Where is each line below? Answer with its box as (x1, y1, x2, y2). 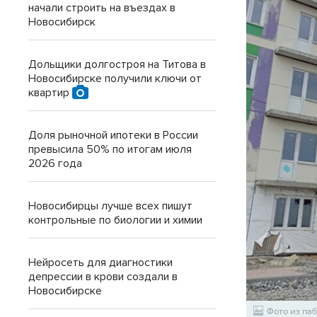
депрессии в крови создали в (28, 270, 178, 284)
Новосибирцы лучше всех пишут (28, 199, 192, 213)
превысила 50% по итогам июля (28, 142, 192, 156)
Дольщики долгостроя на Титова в (28, 57, 206, 71)
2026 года (28, 156, 82, 171)
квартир (28, 86, 72, 100)
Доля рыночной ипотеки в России (28, 128, 198, 142)
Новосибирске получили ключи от (28, 71, 202, 86)
